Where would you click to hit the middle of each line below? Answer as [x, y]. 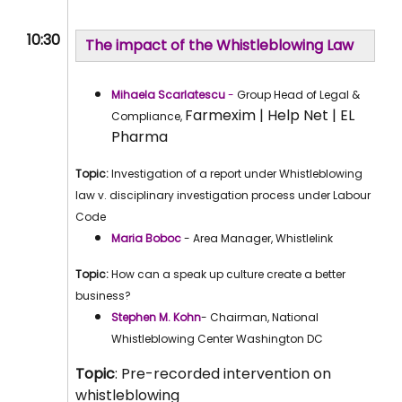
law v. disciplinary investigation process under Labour [223, 196]
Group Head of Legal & [297, 95]
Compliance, [149, 117]
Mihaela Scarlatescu [170, 95]
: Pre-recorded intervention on [223, 374]
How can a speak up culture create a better [229, 275]
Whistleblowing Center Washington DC [218, 339]
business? [104, 296]
